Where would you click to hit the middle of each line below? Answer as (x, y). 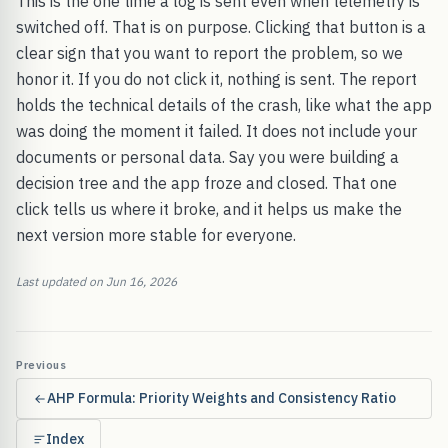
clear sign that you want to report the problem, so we (209, 53)
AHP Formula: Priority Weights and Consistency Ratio (221, 398)
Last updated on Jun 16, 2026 (96, 282)
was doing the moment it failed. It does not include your (216, 131)
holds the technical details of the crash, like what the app (224, 105)
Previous (41, 365)
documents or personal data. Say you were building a (207, 157)
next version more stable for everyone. (156, 235)
